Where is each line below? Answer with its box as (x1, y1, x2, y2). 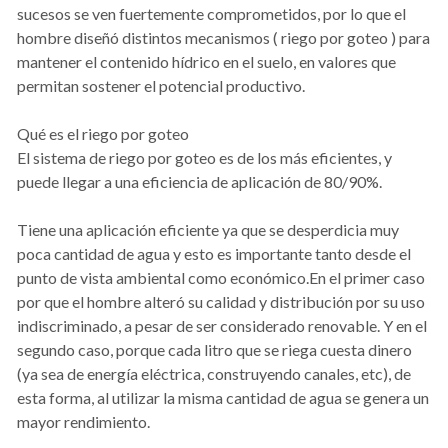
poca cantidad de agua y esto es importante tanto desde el (17, 244, 411, 264)
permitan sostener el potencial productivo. (17, 76, 305, 96)
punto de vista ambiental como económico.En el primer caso (17, 268, 425, 288)
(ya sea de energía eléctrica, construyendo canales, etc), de (17, 364, 411, 384)
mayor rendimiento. (17, 412, 150, 432)
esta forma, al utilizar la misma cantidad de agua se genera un (17, 388, 429, 408)
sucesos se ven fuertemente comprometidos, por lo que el (17, 4, 406, 24)
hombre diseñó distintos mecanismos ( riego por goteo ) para (17, 28, 430, 48)
